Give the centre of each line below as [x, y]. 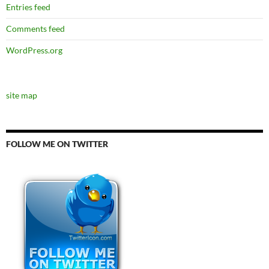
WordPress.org [34, 50]
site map [22, 95]
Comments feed [35, 29]
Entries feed [28, 7]
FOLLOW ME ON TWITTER [57, 144]
